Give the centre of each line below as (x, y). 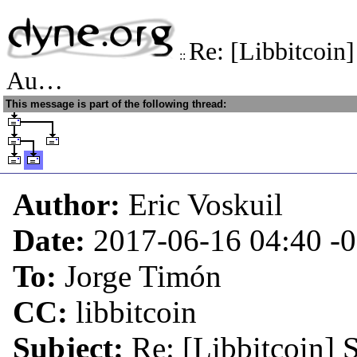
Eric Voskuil (206, 204)
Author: (71, 204)
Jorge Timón (143, 276)
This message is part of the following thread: (116, 104)
